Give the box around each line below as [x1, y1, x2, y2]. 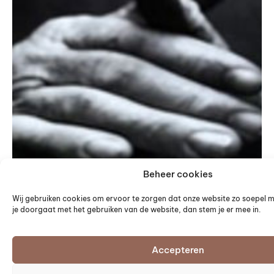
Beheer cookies [143, 168, 213, 180]
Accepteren [152, 243, 204, 256]
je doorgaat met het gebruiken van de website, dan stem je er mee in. [12, 204, 261, 214]
